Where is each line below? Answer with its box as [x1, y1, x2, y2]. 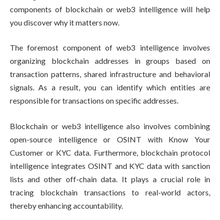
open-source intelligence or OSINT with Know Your [10, 134, 210, 144]
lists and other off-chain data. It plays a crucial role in [10, 174, 210, 184]
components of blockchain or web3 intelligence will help [10, 4, 210, 14]
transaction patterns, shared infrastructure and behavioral [10, 69, 210, 79]
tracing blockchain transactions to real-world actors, [10, 187, 210, 197]
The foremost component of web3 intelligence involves [10, 43, 210, 53]
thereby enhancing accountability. [10, 200, 123, 210]
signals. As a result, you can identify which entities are [10, 82, 210, 92]
